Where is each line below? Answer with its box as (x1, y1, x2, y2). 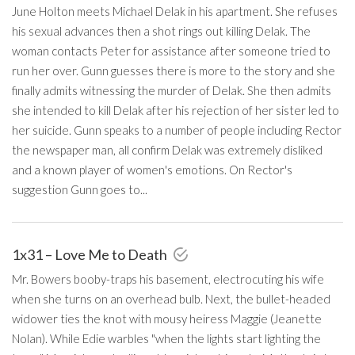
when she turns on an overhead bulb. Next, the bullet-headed (12, 291, 330, 306)
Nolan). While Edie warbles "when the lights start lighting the (12, 330, 321, 345)
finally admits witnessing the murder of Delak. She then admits (12, 82, 331, 97)
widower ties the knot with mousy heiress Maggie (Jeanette (12, 311, 322, 326)
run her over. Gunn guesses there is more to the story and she (12, 63, 335, 78)
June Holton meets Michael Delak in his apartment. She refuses (12, 3, 338, 18)
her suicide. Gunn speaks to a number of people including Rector (12, 122, 342, 137)
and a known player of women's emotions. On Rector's (12, 162, 292, 177)
